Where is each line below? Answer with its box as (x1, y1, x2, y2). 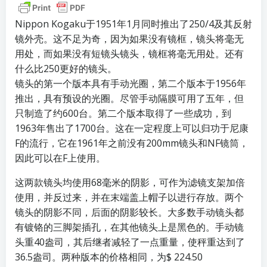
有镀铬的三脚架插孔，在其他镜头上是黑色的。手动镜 (15, 221, 244, 234)
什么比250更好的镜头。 (15, 62, 117, 75)
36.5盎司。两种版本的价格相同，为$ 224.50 (15, 250, 203, 263)
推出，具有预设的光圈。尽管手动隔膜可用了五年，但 (15, 92, 244, 105)
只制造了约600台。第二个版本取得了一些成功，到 (15, 107, 231, 120)
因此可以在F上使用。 (15, 151, 105, 164)
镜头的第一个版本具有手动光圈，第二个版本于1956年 (15, 77, 246, 90)
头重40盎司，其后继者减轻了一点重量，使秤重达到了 (15, 235, 245, 249)
